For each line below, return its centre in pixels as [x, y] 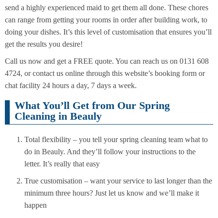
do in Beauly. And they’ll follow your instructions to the [110, 152]
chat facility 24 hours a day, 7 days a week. [71, 85]
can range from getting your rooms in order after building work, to [106, 19]
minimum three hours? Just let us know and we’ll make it [112, 193]
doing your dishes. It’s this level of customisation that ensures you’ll [108, 32]
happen [36, 205]
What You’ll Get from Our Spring [92, 105]
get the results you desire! [44, 44]
